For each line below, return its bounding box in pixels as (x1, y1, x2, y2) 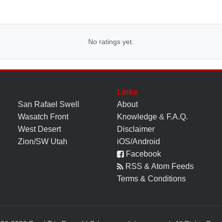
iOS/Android (117, 137, 160, 146)
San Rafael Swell (18, 100, 79, 109)
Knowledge (117, 112, 157, 121)
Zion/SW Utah (18, 137, 67, 146)
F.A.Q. (166, 112, 188, 121)
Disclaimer (117, 124, 155, 133)
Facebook (124, 149, 161, 158)
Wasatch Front (18, 112, 68, 121)
